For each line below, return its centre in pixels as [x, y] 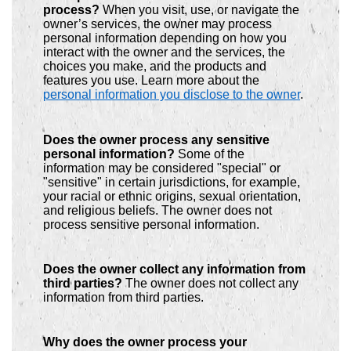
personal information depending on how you [165, 38]
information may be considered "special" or [162, 168]
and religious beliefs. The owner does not [157, 210]
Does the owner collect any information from [174, 269]
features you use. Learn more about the [151, 81]
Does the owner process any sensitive [156, 139]
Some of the [211, 154]
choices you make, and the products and [155, 67]
